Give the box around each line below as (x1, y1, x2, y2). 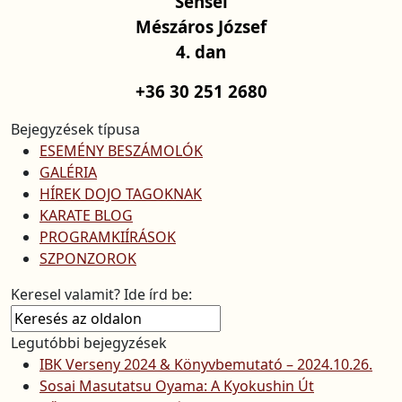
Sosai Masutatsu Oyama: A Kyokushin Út (39, 376, 314, 396)
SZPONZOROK (39, 249, 136, 268)
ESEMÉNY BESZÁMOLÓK (39, 141, 203, 161)
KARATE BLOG (39, 205, 133, 225)
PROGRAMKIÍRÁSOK (39, 227, 176, 247)
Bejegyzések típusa (11, 119, 140, 139)
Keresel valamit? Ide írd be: (11, 284, 192, 304)
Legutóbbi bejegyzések (11, 333, 167, 353)
